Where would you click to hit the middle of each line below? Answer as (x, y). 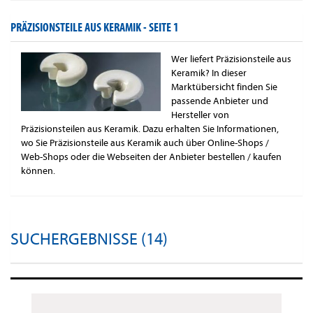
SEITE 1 (164, 28)
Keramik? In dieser (209, 73)
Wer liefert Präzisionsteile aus (231, 59)
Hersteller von (200, 115)
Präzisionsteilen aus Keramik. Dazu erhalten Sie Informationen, (150, 129)
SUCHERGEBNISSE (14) (89, 240)
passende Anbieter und (220, 101)
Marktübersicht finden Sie (224, 87)
